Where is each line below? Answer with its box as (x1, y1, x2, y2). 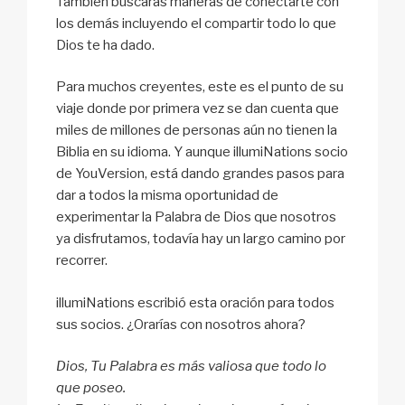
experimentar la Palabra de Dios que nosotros (56, 209, 336, 226)
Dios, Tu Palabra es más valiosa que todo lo (56, 358, 326, 375)
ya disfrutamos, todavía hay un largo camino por (56, 231, 345, 248)
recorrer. (56, 252, 108, 269)
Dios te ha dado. (56, 36, 155, 53)
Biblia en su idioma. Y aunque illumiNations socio (56, 144, 348, 161)
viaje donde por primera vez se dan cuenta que (56, 100, 339, 118)
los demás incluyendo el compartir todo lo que (56, 14, 336, 32)
